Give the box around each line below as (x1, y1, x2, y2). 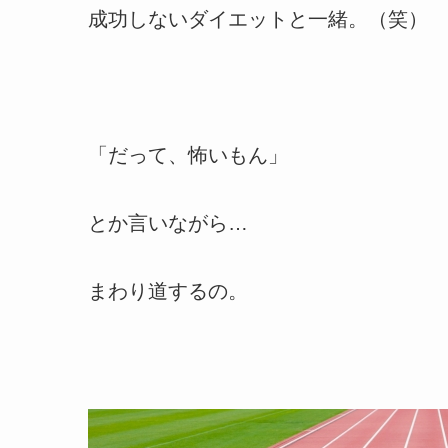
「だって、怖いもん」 (88, 143, 288, 166)
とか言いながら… (88, 211, 248, 234)
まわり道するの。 (88, 279, 248, 302)
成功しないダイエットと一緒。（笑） (88, 7, 428, 30)
